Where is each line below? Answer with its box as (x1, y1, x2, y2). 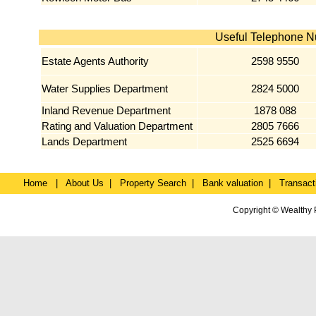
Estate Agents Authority (42, 55, 150, 67)
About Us (66, 178, 104, 188)
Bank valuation (202, 178, 264, 188)
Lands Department (42, 135, 128, 147)
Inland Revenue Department (42, 104, 171, 116)
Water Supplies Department (42, 83, 169, 95)
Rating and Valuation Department (42, 120, 193, 132)
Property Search (120, 178, 187, 188)
